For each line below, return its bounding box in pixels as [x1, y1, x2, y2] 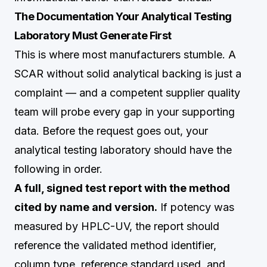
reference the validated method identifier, [14, 239, 216, 252]
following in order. [14, 163, 103, 175]
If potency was [157, 201, 234, 213]
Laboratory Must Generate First [14, 29, 172, 42]
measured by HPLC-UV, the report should [14, 220, 219, 232]
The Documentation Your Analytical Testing [14, 10, 232, 23]
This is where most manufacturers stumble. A [14, 48, 236, 61]
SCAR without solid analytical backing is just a [14, 67, 241, 80]
